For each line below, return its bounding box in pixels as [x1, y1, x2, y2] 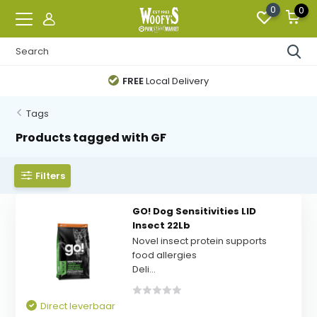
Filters [35, 168, 66, 183]
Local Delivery [144, 74, 209, 88]
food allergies [132, 248, 197, 262]
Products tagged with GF [16, 129, 167, 146]
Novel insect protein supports [132, 234, 267, 248]
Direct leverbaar [40, 299, 116, 313]
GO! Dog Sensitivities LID [132, 204, 256, 218]
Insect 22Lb [132, 219, 190, 232]
